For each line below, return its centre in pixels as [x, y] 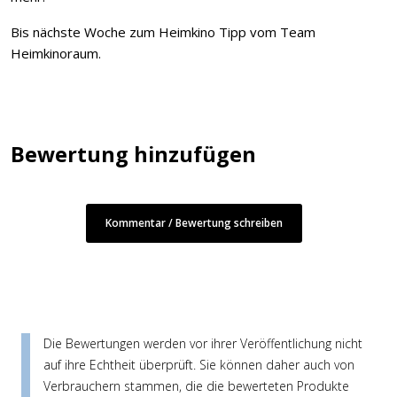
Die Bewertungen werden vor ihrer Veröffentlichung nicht [203, 344]
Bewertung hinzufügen [133, 155]
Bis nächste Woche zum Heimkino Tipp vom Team [163, 32]
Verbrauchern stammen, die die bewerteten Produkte [196, 386]
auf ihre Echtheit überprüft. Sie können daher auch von [199, 365]
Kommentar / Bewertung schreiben [194, 223]
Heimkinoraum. [56, 54]
